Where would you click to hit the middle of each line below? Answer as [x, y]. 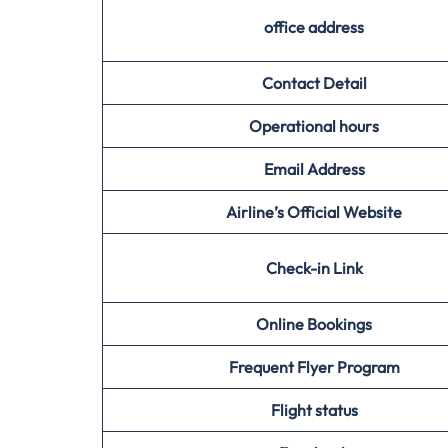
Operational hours [314, 126]
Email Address [314, 169]
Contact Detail [314, 83]
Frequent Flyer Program [314, 367]
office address [314, 27]
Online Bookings [314, 324]
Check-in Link [314, 268]
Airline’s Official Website [314, 212]
